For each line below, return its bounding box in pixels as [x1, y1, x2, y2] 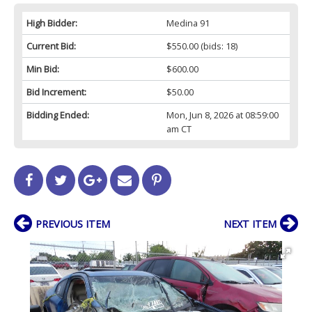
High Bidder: [26, 16, 77, 29]
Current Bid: [26, 39, 76, 52]
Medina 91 [166, 16, 210, 29]
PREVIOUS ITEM [36, 217, 110, 231]
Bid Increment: [26, 85, 86, 98]
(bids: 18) [198, 39, 237, 52]
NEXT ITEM [224, 217, 276, 231]
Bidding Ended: [26, 108, 89, 121]
